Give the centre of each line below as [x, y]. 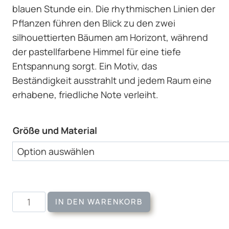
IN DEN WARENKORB [99, 201]
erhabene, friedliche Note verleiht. [85, 94]
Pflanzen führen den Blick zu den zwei [94, 23]
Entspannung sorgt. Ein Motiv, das [85, 66]
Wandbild [32, 198]
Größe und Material [55, 130]
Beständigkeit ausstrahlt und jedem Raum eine [112, 80]
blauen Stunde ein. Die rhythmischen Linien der [114, 8]
